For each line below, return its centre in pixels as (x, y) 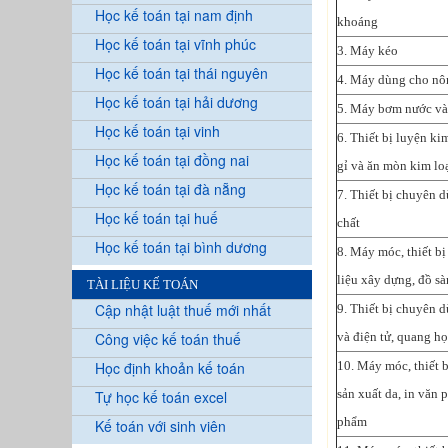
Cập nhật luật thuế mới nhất (183, 309)
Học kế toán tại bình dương (181, 246)
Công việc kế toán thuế (168, 338)
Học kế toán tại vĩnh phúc (175, 43)
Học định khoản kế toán (170, 367)
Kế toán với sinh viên (160, 425)
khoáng (357, 21)
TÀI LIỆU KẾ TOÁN (142, 284)
